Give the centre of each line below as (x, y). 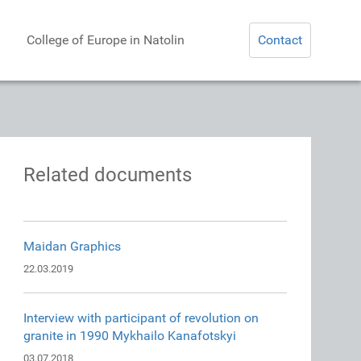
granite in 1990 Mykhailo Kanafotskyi (130, 336)
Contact (280, 40)
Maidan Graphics (73, 246)
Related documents (108, 175)
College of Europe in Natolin (106, 40)
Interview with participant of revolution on (141, 318)
